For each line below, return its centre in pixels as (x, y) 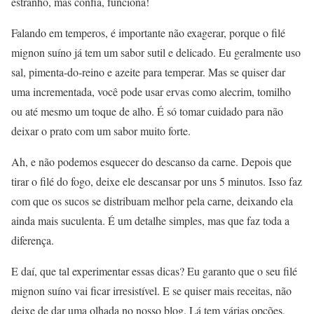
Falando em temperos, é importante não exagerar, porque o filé (148, 33)
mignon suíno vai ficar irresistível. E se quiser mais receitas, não (151, 291)
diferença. (33, 240)
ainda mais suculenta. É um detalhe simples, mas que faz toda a (150, 221)
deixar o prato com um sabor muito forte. (101, 131)
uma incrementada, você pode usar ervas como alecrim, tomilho (151, 92)
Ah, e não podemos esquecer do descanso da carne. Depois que (151, 162)
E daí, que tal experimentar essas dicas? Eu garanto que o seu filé (154, 271)
